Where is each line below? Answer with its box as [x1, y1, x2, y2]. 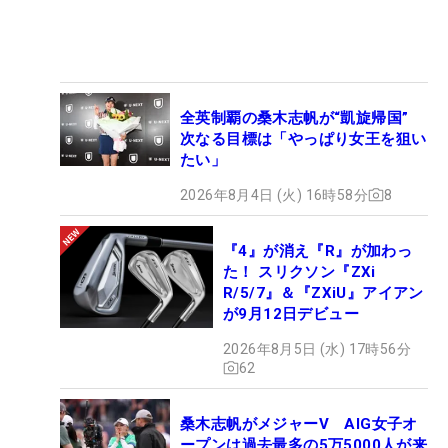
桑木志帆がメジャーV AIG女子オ [180, 414, 418, 433]
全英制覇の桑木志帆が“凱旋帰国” [180, 108, 424, 127]
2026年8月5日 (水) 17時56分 [223, 340, 411, 357]
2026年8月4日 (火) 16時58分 [180, 186, 368, 203]
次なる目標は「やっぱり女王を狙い [180, 129, 427, 148]
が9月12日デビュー [223, 304, 359, 323]
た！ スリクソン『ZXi [223, 262, 376, 281]
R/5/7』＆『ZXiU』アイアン [223, 283, 424, 302]
